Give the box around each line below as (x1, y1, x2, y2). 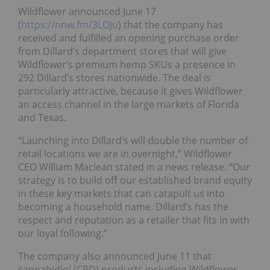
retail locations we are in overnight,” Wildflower (18, 147, 232, 161)
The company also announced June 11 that (18, 250, 212, 263)
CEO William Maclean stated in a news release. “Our (18, 160, 250, 174)
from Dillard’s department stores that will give (18, 45, 227, 58)
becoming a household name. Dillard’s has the (18, 200, 228, 214)
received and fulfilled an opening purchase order (18, 31, 239, 45)
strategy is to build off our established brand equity (18, 174, 252, 187)
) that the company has (118, 18, 223, 32)
